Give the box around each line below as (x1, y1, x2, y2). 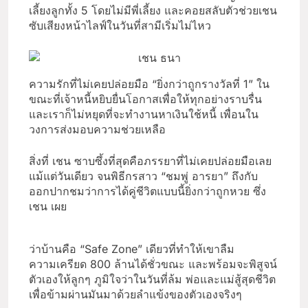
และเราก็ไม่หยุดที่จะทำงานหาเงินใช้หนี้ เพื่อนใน (29, 107, 258, 122)
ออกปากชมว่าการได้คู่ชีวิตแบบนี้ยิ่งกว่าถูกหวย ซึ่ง (29, 184, 266, 199)
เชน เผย (29, 199, 67, 214)
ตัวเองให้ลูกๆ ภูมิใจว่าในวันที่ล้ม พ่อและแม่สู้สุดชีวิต (29, 272, 276, 287)
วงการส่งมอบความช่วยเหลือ (29, 122, 166, 137)
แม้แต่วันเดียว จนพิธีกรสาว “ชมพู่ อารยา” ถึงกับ (29, 169, 258, 184)
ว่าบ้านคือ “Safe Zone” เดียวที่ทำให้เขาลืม (29, 242, 234, 256)
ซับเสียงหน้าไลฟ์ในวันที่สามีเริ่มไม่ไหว (29, 18, 211, 32)
